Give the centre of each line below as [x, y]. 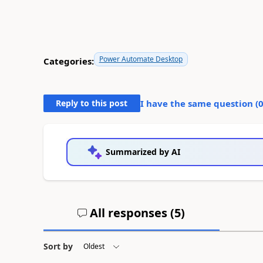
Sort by [58, 246]
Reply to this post [92, 103]
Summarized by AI [143, 151]
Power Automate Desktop [141, 59]
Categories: [68, 61]
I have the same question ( [199, 103]
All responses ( [131, 213]
